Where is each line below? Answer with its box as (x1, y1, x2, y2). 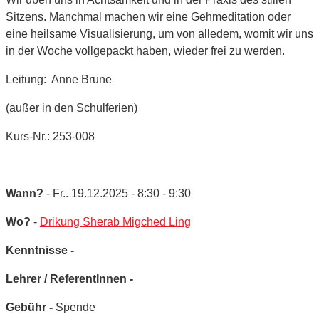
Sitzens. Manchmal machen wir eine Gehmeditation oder (6, 10, 291, 23)
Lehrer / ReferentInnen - (6, 272, 133, 285)
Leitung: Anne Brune (6, 73, 112, 85)
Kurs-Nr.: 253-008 (6, 130, 95, 142)
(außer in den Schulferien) (6, 101, 137, 114)
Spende (56, 300, 95, 313)
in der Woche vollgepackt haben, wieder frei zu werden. (6, 44, 285, 57)
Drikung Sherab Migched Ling (40, 215, 191, 228)
